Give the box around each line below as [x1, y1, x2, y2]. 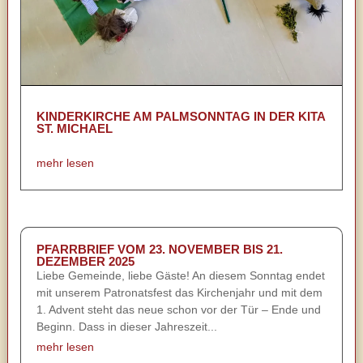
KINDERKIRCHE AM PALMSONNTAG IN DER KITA [36, 109, 325, 123]
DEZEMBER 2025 [36, 254, 135, 269]
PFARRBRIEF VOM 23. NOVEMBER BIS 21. [36, 242, 283, 257]
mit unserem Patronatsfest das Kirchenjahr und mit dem [36, 286, 322, 300]
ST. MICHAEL [36, 121, 113, 135]
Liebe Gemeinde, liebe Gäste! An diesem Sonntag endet [36, 269, 325, 283]
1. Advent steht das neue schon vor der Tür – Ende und [36, 303, 321, 317]
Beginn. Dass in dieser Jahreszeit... [36, 320, 217, 334]
